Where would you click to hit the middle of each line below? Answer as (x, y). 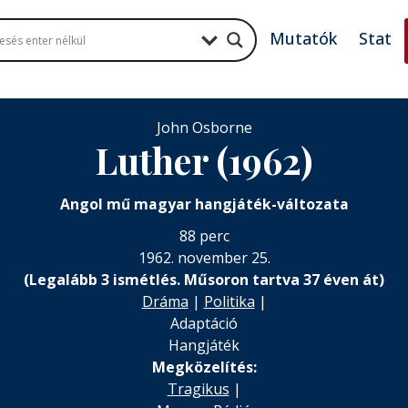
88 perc (204, 236)
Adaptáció (204, 323)
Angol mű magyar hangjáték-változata (204, 204)
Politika (229, 301)
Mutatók (304, 38)
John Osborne (204, 127)
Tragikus (198, 389)
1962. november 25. (204, 258)
